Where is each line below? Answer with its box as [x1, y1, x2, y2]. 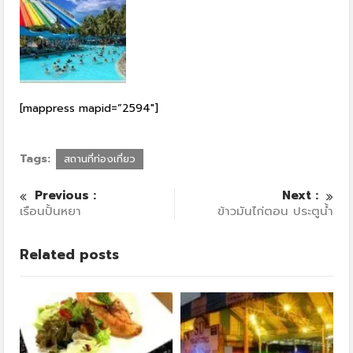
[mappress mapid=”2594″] [20, 100, 159, 117]
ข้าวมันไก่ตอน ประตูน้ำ [217, 203, 333, 221]
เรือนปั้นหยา [20, 203, 82, 221]
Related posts [20, 244, 120, 266]
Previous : [35, 187, 97, 205]
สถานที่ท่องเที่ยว [64, 151, 136, 167]
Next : [281, 187, 318, 205]
